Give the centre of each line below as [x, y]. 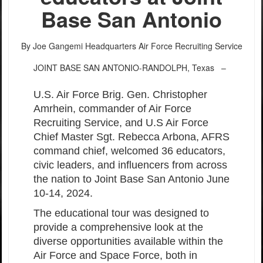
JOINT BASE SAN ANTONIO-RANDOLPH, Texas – [130, 68]
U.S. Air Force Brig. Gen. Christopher [120, 95]
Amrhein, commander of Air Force [112, 109]
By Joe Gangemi [52, 46]
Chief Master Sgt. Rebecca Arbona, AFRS [131, 137]
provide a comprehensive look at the [118, 227]
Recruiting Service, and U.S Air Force [121, 123]
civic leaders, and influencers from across [130, 165]
